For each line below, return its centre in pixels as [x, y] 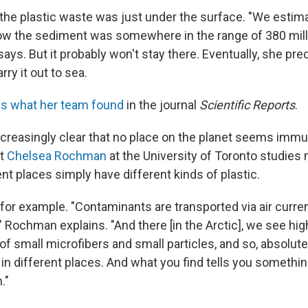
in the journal [160, 104]
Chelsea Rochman [57, 155]
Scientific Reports [246, 104]
